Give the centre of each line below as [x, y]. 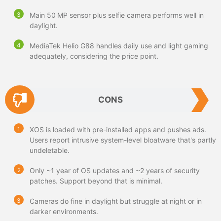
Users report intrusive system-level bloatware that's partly [123, 140]
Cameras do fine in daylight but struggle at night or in [116, 201]
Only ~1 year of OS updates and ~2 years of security [115, 170]
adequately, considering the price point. [94, 56]
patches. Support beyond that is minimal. [96, 181]
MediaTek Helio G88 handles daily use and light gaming [119, 45]
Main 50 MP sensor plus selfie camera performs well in [117, 15]
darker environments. [64, 211]
